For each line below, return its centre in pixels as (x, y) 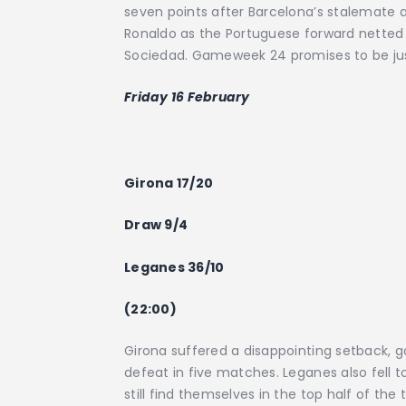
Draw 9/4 (156, 225)
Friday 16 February (187, 97)
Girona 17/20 (169, 183)
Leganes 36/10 (174, 267)
